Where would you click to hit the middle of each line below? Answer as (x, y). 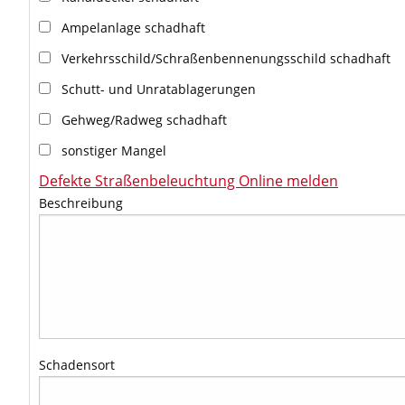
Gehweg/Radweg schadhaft (144, 120)
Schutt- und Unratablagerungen (159, 89)
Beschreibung (81, 203)
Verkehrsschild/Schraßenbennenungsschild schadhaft (226, 58)
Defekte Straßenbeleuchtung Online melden (188, 181)
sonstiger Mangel (114, 151)
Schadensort (77, 365)
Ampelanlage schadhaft (133, 28)
